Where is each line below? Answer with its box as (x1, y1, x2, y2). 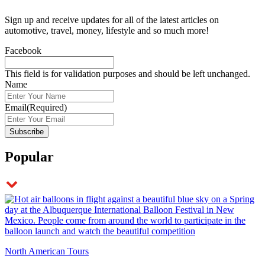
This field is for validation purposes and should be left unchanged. (5, 68, 250, 79)
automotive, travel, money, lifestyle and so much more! (5, 25, 209, 35)
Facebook (5, 45, 41, 56)
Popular (5, 149, 54, 165)
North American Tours (5, 246, 89, 257)
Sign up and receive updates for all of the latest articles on (5, 14, 219, 25)
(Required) (27, 102, 67, 112)
